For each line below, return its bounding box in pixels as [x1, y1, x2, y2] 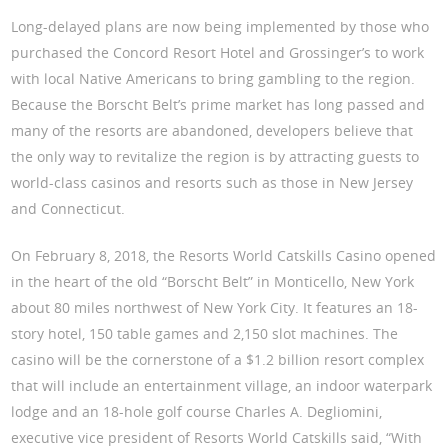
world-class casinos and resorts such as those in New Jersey [11, 173, 414, 193]
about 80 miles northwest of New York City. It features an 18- [11, 298, 419, 318]
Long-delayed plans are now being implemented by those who [11, 17, 430, 37]
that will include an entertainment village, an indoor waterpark [11, 376, 433, 396]
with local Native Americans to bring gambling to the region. [11, 69, 416, 89]
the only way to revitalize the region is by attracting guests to [11, 147, 420, 167]
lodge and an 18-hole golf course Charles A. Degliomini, [11, 402, 383, 422]
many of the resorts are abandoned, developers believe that [11, 121, 414, 141]
